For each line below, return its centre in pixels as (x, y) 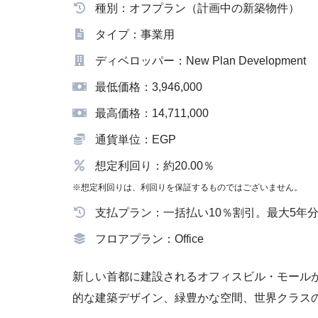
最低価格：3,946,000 (149, 87)
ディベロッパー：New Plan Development (201, 60)
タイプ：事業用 (135, 34)
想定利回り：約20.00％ (155, 165)
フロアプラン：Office (149, 238)
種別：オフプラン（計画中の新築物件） (197, 8)
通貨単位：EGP (136, 139)
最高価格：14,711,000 (152, 113)
